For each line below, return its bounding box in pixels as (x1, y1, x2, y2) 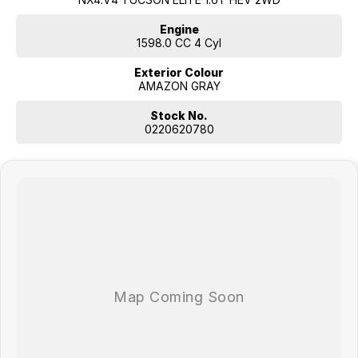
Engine (159, 22, 199, 36)
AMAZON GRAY (137, 78, 221, 93)
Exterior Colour (134, 65, 224, 79)
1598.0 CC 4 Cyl (137, 35, 221, 50)
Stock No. (150, 108, 208, 122)
